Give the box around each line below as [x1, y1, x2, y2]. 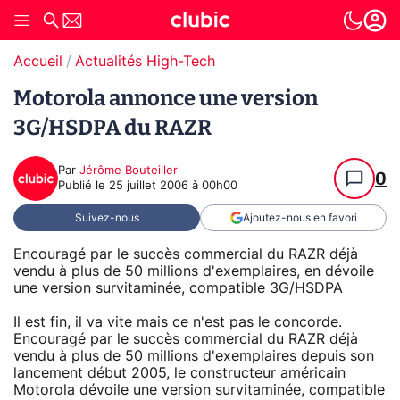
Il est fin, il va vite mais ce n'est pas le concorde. [13, 314, 342, 329]
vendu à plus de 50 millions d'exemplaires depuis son [13, 348, 374, 363]
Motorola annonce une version [13, 86, 318, 111]
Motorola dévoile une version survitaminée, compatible [13, 382, 385, 397]
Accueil [13, 54, 62, 69]
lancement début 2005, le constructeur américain [13, 365, 346, 380]
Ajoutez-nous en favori [242, 212, 357, 223]
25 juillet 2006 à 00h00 [109, 180, 237, 192]
